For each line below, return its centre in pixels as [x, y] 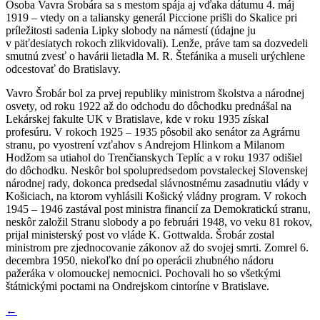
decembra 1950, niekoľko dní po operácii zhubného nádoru [140, 260]
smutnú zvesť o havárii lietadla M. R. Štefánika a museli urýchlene [155, 56]
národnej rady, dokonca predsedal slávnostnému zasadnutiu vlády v [157, 183]
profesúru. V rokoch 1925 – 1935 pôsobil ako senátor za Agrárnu [153, 131]
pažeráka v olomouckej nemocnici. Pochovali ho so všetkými [143, 273]
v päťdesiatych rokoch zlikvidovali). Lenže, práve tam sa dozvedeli [157, 43]
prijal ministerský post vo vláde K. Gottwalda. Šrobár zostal [140, 234]
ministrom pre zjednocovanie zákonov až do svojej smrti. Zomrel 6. [157, 247]
